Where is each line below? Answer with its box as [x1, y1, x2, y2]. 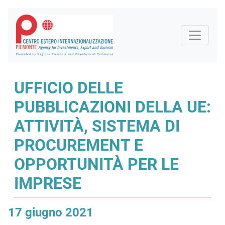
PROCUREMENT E [14, 136, 143, 155]
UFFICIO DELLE [14, 78, 123, 97]
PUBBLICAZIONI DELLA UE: [14, 97, 211, 117]
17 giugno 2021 [8, 205, 93, 219]
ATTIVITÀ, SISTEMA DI [14, 117, 180, 136]
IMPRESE [14, 174, 81, 193]
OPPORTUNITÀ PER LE [14, 155, 179, 174]
